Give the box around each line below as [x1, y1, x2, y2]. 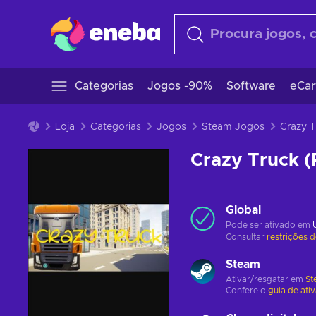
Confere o [226, 286, 268, 295]
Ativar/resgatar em [226, 275, 305, 284]
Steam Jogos [202, 122, 265, 132]
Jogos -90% [147, 80, 212, 92]
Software [226, 80, 276, 92]
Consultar [226, 233, 267, 241]
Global [226, 205, 261, 216]
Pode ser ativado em [226, 221, 312, 229]
